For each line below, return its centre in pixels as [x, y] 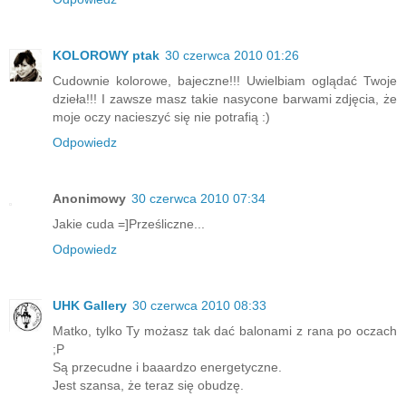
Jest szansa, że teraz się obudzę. [148, 385]
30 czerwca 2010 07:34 [198, 198]
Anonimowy [89, 198]
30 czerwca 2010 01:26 [232, 55]
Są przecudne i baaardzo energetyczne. [167, 367]
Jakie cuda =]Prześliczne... [129, 223]
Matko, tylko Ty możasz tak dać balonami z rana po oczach [225, 330]
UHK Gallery [90, 305]
